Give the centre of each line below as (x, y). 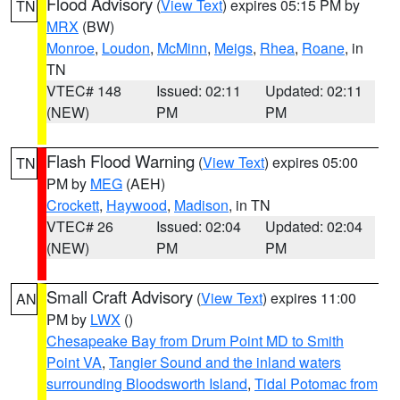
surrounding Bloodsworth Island (147, 383)
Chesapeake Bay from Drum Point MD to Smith (195, 341)
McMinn (182, 48)
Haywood (137, 205)
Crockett (73, 205)
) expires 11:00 (309, 298)
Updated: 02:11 (314, 91)
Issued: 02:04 (198, 226)
